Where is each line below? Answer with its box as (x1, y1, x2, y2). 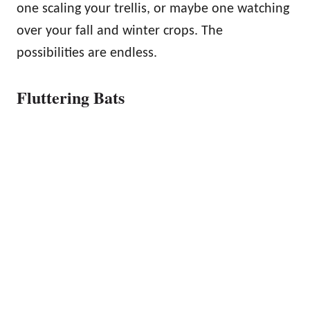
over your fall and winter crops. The (17, 24, 223, 38)
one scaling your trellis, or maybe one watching (17, 1, 289, 16)
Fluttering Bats (17, 84, 125, 109)
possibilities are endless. (17, 46, 157, 60)
